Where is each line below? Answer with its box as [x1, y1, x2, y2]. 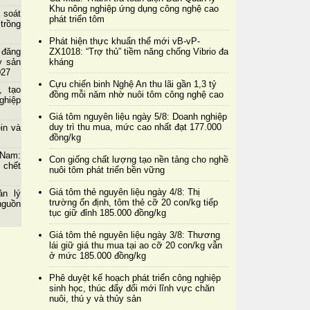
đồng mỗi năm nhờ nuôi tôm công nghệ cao [48, 89, 224, 100]
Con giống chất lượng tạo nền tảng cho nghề [48, 154, 228, 165]
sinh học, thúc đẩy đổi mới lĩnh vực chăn [48, 282, 215, 293]
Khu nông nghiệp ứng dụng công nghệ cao [48, 3, 219, 14]
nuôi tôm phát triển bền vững [48, 164, 165, 175]
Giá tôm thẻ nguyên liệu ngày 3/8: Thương [48, 229, 220, 240]
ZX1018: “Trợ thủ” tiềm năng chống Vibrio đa [48, 46, 228, 57]
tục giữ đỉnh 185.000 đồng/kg [48, 207, 166, 218]
